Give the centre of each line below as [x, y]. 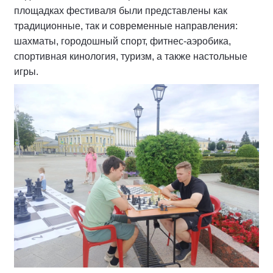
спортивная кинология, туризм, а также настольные [131, 56]
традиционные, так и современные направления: [126, 26]
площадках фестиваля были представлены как [121, 10]
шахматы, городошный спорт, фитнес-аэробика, [122, 41]
